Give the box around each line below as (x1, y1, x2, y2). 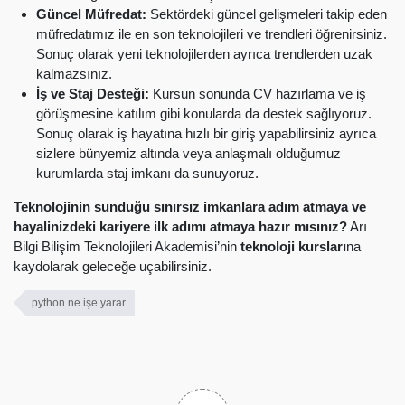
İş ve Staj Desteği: (36, 85, 149, 101)
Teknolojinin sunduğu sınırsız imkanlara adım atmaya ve (14, 198, 366, 214)
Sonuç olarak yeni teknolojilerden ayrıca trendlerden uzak (36, 45, 372, 61)
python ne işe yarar (32, 296, 126, 309)
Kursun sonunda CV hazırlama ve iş (149, 85, 366, 101)
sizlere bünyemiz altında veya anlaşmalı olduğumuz (36, 145, 341, 161)
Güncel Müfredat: (36, 5, 146, 22)
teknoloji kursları (240, 238, 346, 254)
